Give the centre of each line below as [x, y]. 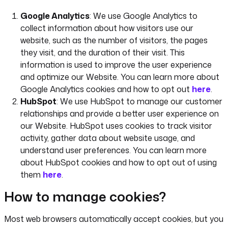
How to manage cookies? [85, 196]
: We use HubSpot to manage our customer [139, 101]
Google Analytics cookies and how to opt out [106, 89]
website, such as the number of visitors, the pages [114, 40]
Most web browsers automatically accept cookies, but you [114, 219]
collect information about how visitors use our [107, 28]
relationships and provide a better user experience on [120, 113]
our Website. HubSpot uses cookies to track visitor [116, 126]
